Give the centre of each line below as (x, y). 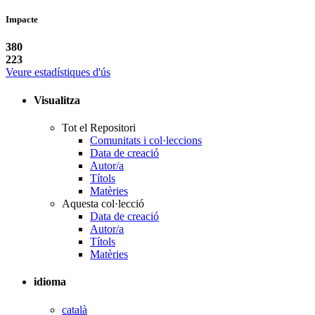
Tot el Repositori (99, 128)
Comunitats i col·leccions (146, 140)
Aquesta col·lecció (103, 204)
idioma (51, 282)
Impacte (22, 20)
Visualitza (58, 100)
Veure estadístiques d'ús (58, 72)
